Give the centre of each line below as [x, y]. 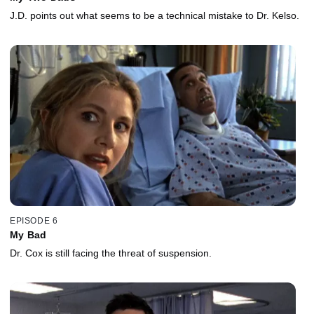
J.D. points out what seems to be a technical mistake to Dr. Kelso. [155, 15]
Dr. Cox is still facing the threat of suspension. [111, 253]
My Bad [28, 235]
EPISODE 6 [34, 221]
